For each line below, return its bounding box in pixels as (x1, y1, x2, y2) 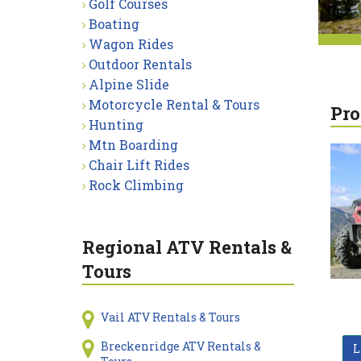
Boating (89, 15, 139, 32)
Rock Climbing (89, 176, 184, 193)
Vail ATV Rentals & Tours (100, 309, 240, 325)
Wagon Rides (89, 35, 173, 52)
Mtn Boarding (89, 136, 178, 153)
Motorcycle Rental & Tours (89, 96, 259, 113)
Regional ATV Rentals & (82, 235, 292, 259)
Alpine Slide (89, 76, 169, 93)
